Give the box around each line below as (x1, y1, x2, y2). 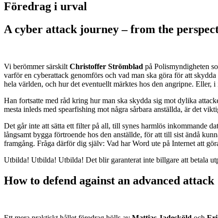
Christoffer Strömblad (70, 62, 143, 71)
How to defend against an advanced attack (4, 174, 214, 187)
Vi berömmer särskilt (4, 62, 70, 71)
